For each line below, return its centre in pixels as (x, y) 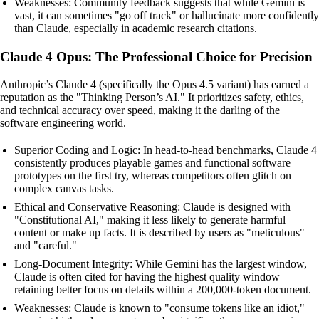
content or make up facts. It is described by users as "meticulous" (159, 233)
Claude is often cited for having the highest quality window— (153, 277)
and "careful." (46, 246)
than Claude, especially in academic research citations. (136, 28)
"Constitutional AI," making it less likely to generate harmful (150, 220)
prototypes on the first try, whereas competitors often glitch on (153, 176)
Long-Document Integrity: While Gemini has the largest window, (161, 264)
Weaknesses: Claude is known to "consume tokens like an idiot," (159, 308)
